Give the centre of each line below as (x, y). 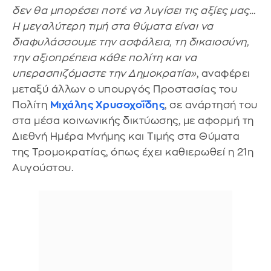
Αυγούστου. (43, 168)
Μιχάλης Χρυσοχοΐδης (107, 105)
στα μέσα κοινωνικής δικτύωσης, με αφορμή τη (133, 121)
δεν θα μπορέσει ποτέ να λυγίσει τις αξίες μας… (134, 11)
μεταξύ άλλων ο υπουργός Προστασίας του (125, 89)
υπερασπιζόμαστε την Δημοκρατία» (104, 73)
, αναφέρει (223, 73)
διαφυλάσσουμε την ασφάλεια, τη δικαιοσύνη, (130, 42)
